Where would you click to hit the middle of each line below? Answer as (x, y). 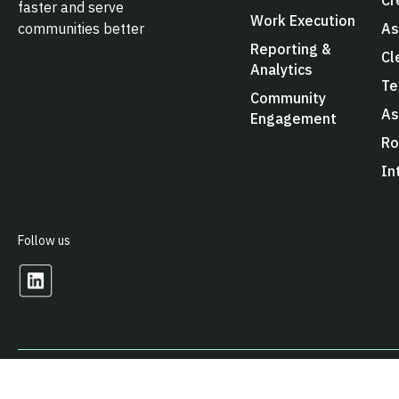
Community (288, 98)
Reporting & (290, 49)
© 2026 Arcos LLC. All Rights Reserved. (126, 376)
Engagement (293, 118)
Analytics (281, 69)
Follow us (44, 240)
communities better (81, 29)
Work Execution (302, 20)
